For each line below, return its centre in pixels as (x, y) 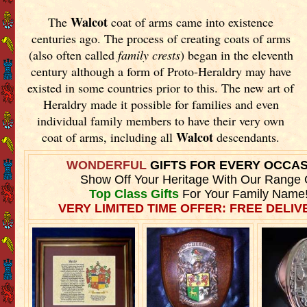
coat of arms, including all (109, 137)
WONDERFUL (109, 165)
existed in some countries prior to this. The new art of (161, 87)
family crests (149, 54)
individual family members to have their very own (161, 120)
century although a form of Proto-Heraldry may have (161, 71)
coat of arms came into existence (191, 22)
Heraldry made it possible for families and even (161, 104)
